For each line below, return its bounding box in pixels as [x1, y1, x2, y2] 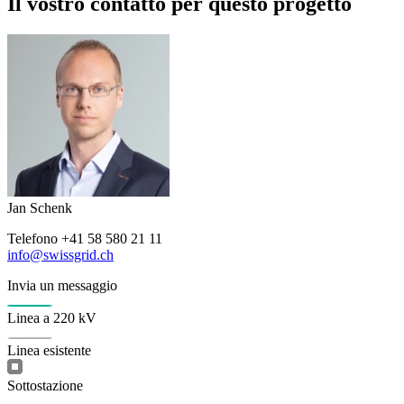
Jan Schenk [7, 199, 72, 216]
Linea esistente [7, 342, 91, 358]
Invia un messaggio [7, 277, 117, 293]
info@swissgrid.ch [7, 246, 114, 262]
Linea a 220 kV [7, 309, 96, 326]
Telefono [7, 230, 61, 246]
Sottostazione [7, 377, 83, 393]
